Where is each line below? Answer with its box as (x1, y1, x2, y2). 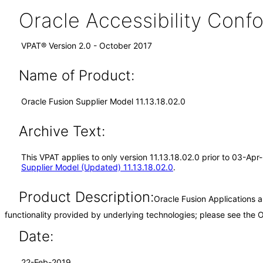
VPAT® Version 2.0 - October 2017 (21, 41, 152, 50)
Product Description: (18, 188, 154, 205)
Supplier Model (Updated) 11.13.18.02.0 (21, 162, 173, 172)
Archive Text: (18, 123, 105, 140)
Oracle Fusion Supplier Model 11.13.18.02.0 (21, 96, 186, 106)
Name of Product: (18, 67, 134, 84)
